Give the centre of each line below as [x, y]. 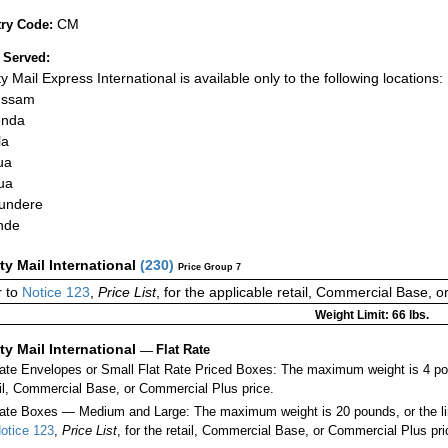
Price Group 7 [209, 266]
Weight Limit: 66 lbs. [371, 314]
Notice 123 [54, 291]
